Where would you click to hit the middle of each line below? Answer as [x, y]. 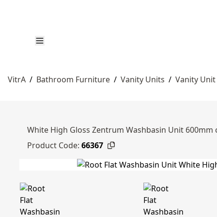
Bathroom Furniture [73, 79]
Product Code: [53, 145]
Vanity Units [143, 79]
